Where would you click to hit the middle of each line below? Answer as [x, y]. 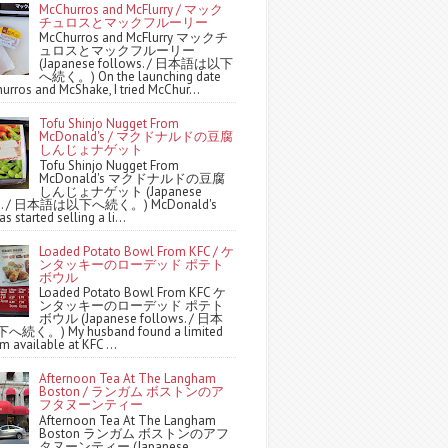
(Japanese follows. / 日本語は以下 [136, 64]
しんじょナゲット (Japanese [121, 191]
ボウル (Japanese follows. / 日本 [131, 319]
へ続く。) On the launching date [130, 77]
